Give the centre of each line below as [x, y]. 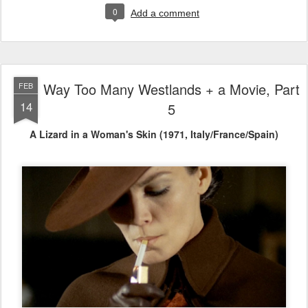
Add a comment [165, 13]
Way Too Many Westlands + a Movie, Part [171, 89]
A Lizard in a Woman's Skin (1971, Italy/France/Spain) [154, 134]
